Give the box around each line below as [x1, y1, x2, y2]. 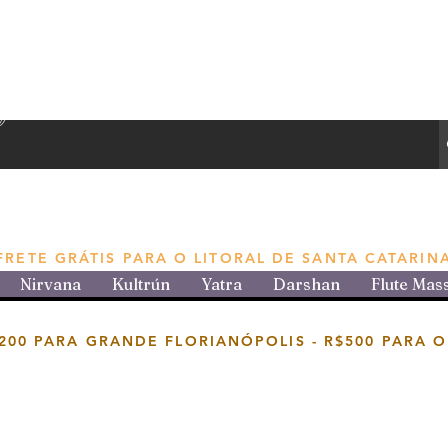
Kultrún [111, 274, 170, 295]
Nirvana [19, 274, 81, 295]
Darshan [272, 274, 340, 295]
